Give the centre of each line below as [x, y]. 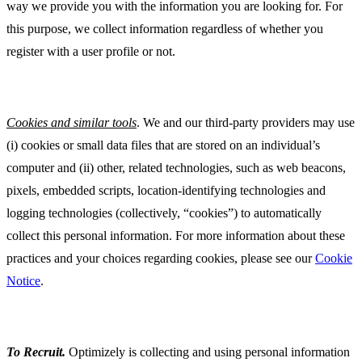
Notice [23, 281]
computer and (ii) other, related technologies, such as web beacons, [176, 168]
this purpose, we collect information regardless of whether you [165, 29]
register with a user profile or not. [91, 52]
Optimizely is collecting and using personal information [209, 352]
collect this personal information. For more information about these [176, 236]
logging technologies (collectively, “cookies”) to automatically [164, 213]
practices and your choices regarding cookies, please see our [161, 259]
